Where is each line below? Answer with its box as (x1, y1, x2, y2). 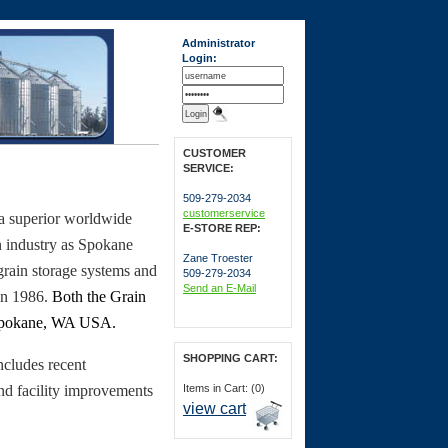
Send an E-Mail (183, 282, 256, 294)
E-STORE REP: (183, 222, 261, 234)
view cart (183, 400, 246, 417)
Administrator (182, 37, 255, 49)
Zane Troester (183, 252, 253, 264)
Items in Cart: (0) (183, 382, 265, 394)
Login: (182, 52, 217, 64)
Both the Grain (52, 288, 146, 305)
